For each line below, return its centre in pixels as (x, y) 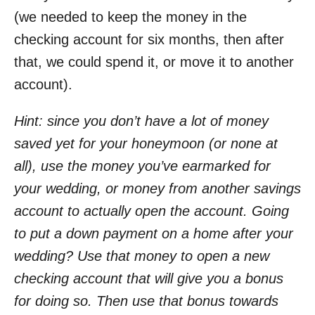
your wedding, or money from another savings (157, 188)
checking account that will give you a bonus (149, 278)
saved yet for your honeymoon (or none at (146, 143)
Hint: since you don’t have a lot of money (141, 121)
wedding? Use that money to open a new (142, 256)
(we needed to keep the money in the (130, 17)
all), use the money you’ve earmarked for (142, 166)
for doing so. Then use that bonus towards (146, 301)
